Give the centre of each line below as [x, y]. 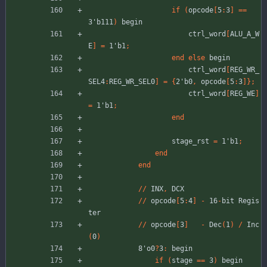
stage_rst [190, 142]
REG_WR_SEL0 [132, 82]
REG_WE [243, 94]
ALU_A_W [245, 34]
